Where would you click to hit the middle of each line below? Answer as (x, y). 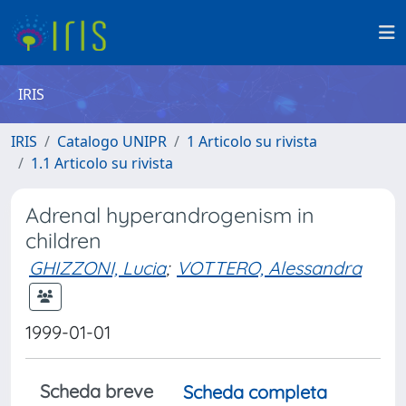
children (63, 241)
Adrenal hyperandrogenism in (170, 215)
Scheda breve (97, 391)
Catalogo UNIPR (112, 141)
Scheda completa (255, 392)
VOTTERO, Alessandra (269, 268)
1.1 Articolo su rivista (102, 163)
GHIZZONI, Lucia (97, 268)
